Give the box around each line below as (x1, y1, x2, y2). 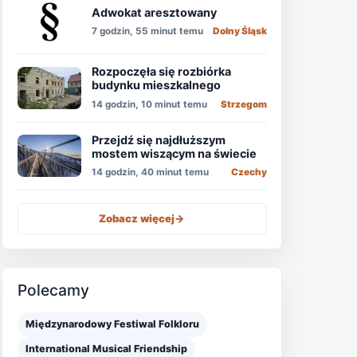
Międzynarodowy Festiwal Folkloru (25, 318, 199, 331)
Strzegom (221, 98, 267, 110)
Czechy (231, 166, 267, 178)
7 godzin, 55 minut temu (92, 25, 204, 37)
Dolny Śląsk (213, 25, 267, 37)
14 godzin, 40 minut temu (92, 166, 210, 178)
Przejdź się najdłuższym (92, 132, 226, 147)
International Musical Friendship (25, 342, 187, 355)
